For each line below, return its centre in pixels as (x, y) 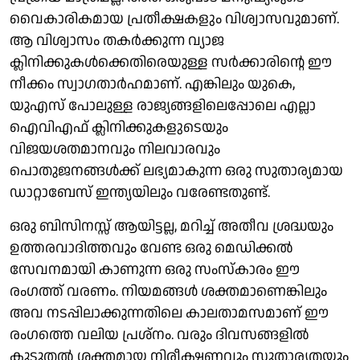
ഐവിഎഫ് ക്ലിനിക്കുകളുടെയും (119, 127)
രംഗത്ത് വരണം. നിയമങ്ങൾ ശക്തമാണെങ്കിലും (168, 291)
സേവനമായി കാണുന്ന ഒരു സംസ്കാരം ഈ (155, 269)
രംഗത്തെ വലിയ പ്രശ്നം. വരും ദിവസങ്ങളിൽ (160, 334)
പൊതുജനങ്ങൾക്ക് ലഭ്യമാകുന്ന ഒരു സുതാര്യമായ (176, 170)
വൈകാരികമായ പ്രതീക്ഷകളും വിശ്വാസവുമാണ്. (174, 18)
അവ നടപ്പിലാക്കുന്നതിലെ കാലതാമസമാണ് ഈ (169, 313)
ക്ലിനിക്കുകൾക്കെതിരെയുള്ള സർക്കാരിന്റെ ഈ (171, 62)
